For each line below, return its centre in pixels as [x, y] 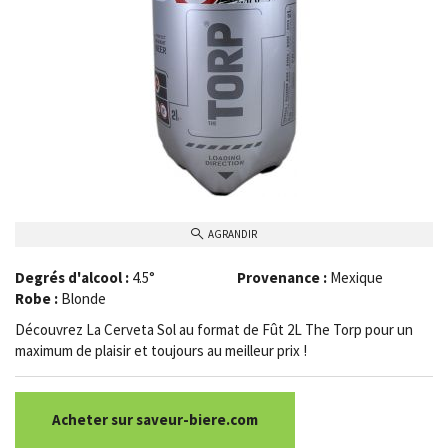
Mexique [356, 277]
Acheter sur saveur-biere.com [155, 419]
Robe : [36, 298]
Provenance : [281, 277]
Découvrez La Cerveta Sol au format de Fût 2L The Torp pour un [214, 329]
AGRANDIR [232, 233]
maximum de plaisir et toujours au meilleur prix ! [161, 350]
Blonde [83, 298]
